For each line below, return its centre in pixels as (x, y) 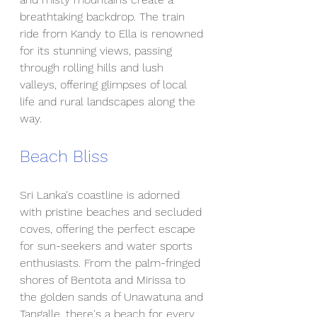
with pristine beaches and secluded (113, 212)
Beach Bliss (64, 156)
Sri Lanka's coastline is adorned (102, 195)
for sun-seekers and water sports (108, 246)
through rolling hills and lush (93, 68)
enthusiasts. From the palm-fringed (112, 263)
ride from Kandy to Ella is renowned (113, 34)
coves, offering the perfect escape (109, 229)
